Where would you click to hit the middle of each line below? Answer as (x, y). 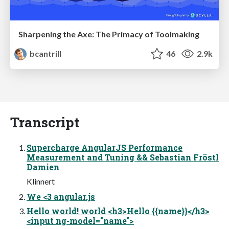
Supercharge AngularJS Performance (105, 147)
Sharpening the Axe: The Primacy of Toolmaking (109, 34)
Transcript (45, 122)
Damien (43, 167)
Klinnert (41, 181)
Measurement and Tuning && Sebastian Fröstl (123, 157)
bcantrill (45, 53)
